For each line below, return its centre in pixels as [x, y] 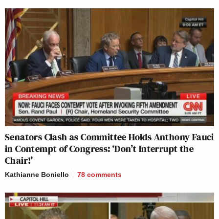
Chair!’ [19, 160]
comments [104, 174]
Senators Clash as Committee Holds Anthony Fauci [109, 137]
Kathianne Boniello [37, 174]
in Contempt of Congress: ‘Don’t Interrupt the [99, 148]
